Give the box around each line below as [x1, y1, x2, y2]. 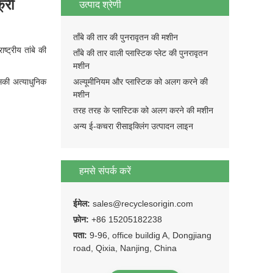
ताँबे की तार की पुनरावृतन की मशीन [73, 32, 178, 42]
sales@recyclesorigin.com [93, 199, 193, 208]
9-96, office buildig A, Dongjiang [90, 230, 211, 240]
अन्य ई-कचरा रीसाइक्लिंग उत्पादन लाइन [73, 121, 193, 131]
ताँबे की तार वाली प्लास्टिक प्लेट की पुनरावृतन [73, 48, 208, 58]
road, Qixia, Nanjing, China [73, 243, 177, 253]
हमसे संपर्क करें [79, 166, 131, 176]
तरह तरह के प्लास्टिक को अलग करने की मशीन [73, 105, 213, 115]
